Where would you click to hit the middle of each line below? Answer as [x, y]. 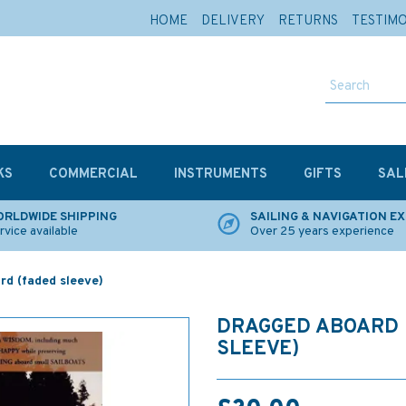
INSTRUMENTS [221, 174]
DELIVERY [233, 21]
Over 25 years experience [322, 232]
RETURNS [308, 21]
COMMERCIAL [93, 174]
